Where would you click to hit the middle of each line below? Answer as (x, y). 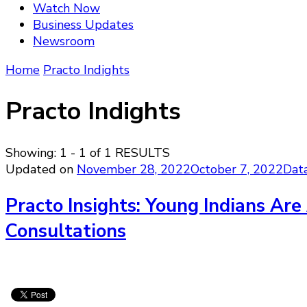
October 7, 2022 (237, 170)
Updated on (41, 170)
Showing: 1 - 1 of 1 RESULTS (88, 153)
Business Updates (83, 25)
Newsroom (64, 41)
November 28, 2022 (134, 170)
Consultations (66, 231)
